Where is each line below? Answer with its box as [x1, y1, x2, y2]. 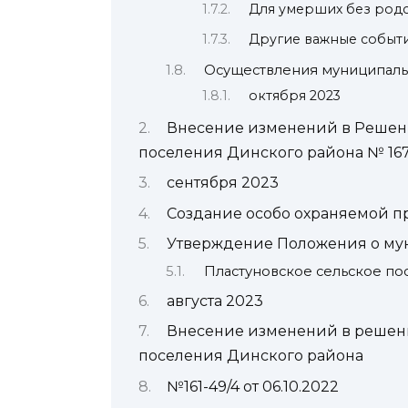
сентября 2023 [166, 174, 279, 192]
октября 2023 [249, 87, 342, 105]
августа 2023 [166, 291, 263, 310]
